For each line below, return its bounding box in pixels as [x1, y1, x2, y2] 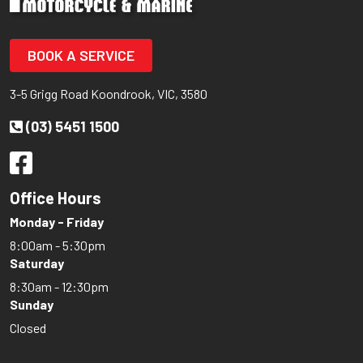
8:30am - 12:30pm [10, 279, 109, 295]
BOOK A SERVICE [28, 46, 135, 65]
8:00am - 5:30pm [10, 237, 105, 254]
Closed [10, 320, 46, 336]
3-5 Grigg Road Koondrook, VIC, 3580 [10, 86, 207, 102]
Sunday [10, 297, 53, 313]
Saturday [10, 255, 64, 271]
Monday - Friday [10, 214, 104, 230]
